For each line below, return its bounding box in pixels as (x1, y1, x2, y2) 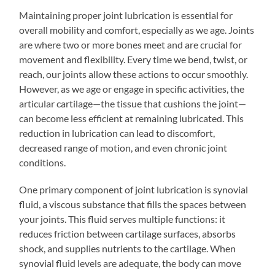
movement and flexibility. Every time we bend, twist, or (19, 53, 248, 65)
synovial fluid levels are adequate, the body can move (19, 257, 242, 269)
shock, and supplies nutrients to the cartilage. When (19, 242, 236, 254)
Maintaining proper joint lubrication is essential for (19, 9, 233, 21)
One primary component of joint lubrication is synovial (19, 183, 249, 195)
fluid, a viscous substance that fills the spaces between (19, 198, 247, 210)
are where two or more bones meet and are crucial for (19, 38, 242, 50)
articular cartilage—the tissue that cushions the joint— (19, 97, 247, 109)
